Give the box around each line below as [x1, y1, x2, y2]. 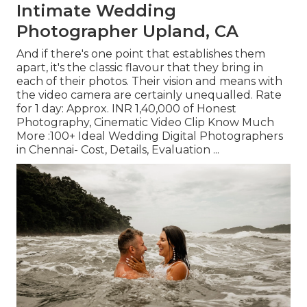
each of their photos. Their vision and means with [16, 75, 282, 88]
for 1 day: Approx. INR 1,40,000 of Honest [16, 102, 236, 116]
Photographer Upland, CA [16, 21, 238, 42]
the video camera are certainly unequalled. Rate [16, 88, 282, 102]
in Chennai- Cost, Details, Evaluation [16, 143, 210, 157]
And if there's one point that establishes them [16, 47, 265, 61]
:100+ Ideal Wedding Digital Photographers [48, 130, 283, 143]
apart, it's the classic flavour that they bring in [16, 61, 263, 75]
